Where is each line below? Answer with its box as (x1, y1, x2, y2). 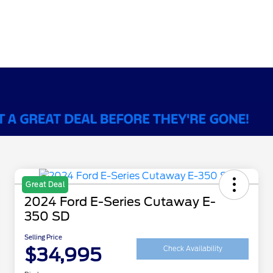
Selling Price (24, 233, 62, 241)
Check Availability (163, 244, 222, 253)
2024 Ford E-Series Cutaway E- (24, 194, 216, 210)
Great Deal (26, 180, 65, 190)
